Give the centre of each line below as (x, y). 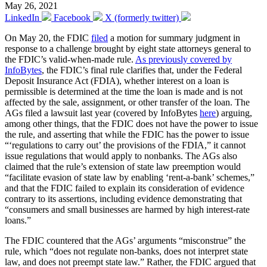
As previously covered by (184, 59)
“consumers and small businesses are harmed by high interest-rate (127, 209)
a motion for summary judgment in (174, 38)
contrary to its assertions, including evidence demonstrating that (123, 198)
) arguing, (234, 113)
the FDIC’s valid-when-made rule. (70, 59)
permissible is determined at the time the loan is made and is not (124, 91)
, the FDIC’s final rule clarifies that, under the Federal (142, 70)
